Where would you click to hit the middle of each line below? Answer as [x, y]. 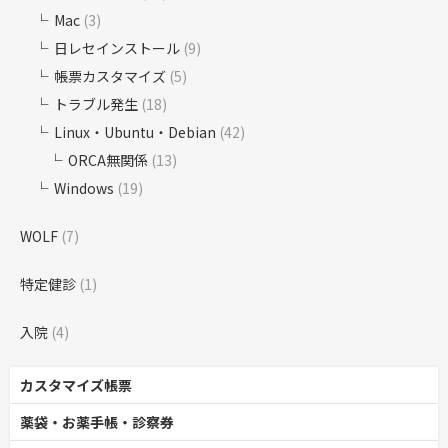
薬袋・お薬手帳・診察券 [97, 422]
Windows [84, 188]
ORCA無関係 [108, 160]
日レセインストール [117, 48]
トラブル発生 [96, 104]
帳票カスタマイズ [110, 76]
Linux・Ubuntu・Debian [135, 132]
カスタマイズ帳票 [76, 385]
